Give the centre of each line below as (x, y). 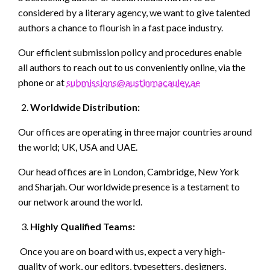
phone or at (42, 83)
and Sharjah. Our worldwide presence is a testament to (129, 187)
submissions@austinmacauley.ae (133, 83)
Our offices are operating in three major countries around (135, 132)
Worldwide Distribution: (85, 107)
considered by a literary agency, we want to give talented (134, 13)
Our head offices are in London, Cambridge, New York (129, 172)
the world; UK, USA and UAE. (78, 147)
